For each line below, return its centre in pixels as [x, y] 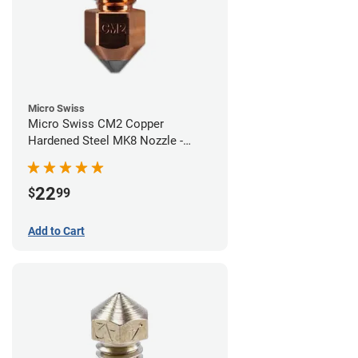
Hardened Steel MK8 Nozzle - [105, 141]
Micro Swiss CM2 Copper [96, 124]
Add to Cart [56, 231]
